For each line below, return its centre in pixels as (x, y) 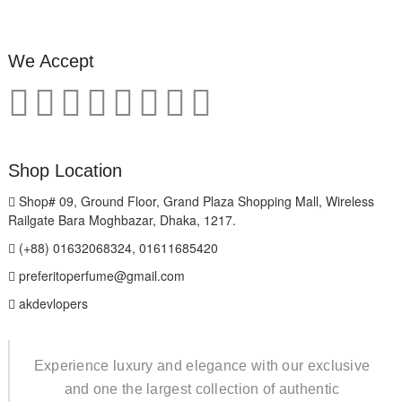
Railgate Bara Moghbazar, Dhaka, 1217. (122, 219)
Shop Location (65, 170)
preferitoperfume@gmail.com (100, 275)
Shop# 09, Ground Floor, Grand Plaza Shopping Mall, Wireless (194, 201)
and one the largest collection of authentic (202, 389)
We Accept (51, 61)
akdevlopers (51, 303)
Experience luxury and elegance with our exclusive (202, 365)
